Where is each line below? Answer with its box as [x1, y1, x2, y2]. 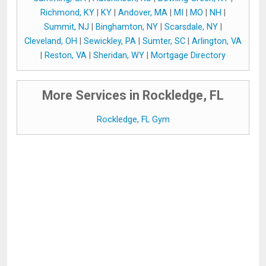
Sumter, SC [142, 36, 185, 46]
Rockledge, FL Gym [96, 115, 170, 125]
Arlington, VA [192, 36, 242, 46]
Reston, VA [45, 50, 87, 61]
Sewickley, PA [84, 36, 136, 46]
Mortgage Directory [151, 50, 226, 61]
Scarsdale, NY [164, 22, 218, 32]
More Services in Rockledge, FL [42, 88, 224, 103]
